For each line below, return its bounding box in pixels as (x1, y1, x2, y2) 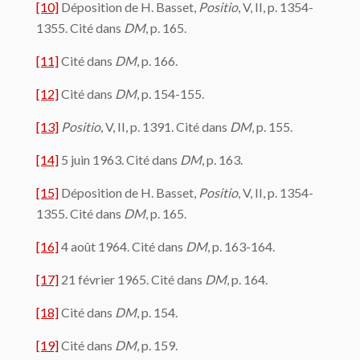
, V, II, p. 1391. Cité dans (100, 118, 230, 134)
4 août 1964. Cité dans (59, 238, 186, 254)
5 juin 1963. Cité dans (59, 151, 180, 167)
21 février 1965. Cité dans (59, 271, 205, 287)
